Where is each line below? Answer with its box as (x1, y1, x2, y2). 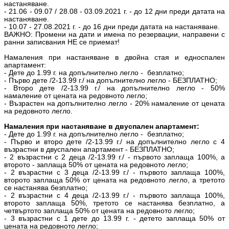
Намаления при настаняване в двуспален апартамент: (4, 122, 199, 130)
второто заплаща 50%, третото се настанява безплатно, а (4, 199, 225, 207)
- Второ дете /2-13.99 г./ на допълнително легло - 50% (4, 84, 225, 92)
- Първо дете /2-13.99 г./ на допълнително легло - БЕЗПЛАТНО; (4, 76, 217, 84)
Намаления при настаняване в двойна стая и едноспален (4, 53, 225, 61)
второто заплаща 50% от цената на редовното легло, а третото (4, 176, 225, 184)
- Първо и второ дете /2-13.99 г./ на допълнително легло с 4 (4, 138, 225, 146)
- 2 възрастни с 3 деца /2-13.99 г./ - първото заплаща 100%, (4, 168, 225, 176)
